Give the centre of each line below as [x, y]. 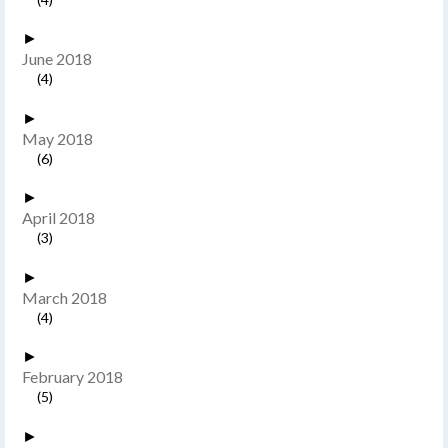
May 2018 [57, 138]
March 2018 [64, 297]
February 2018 [72, 377]
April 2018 [58, 218]
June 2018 [56, 59]
